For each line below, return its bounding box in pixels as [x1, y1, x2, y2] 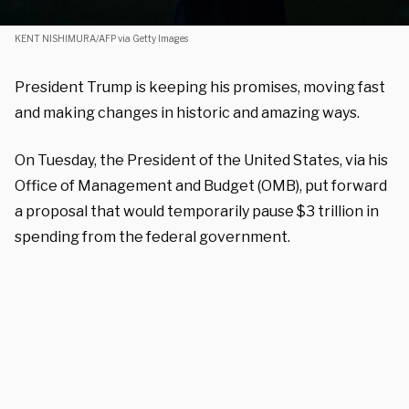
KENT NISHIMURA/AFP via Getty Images [15, 33, 188, 44]
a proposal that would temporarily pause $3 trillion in [15, 203, 379, 220]
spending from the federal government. [15, 228, 290, 246]
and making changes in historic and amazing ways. [15, 104, 360, 121]
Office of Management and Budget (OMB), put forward [15, 177, 387, 194]
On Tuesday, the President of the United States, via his [15, 152, 388, 169]
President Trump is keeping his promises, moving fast [15, 79, 385, 96]
